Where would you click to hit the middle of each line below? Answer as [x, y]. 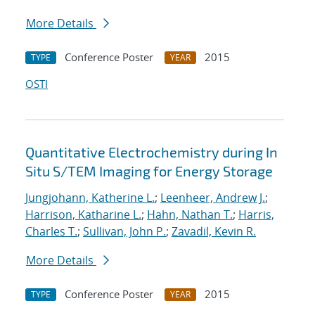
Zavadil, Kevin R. [214, 232]
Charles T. [51, 232]
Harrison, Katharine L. [83, 215]
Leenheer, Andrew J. [213, 198]
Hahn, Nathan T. [190, 215]
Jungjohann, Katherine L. [90, 198]
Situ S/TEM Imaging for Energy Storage [149, 171]
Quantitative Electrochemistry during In [152, 152]
